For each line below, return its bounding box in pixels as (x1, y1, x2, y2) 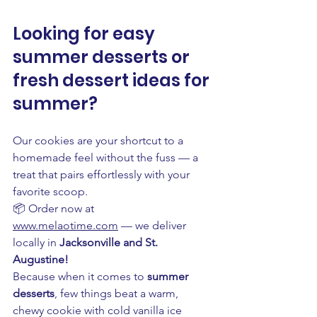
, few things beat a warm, (54, 287, 181, 301)
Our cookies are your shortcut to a (13, 134, 186, 148)
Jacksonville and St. (59, 236, 161, 250)
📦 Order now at (13, 202, 97, 216)
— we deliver (118, 219, 189, 233)
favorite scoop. (13, 185, 88, 199)
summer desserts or (13, 45, 193, 69)
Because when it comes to (13, 270, 147, 284)
